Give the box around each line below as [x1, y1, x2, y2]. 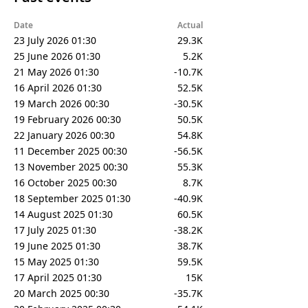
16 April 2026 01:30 [14, 80, 102, 94]
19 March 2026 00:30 [14, 96, 109, 110]
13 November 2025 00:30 [14, 159, 128, 173]
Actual [177, 19, 203, 31]
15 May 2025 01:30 [14, 254, 99, 268]
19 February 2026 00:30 [14, 112, 121, 126]
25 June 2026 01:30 [14, 49, 100, 63]
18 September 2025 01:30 [14, 191, 131, 205]
